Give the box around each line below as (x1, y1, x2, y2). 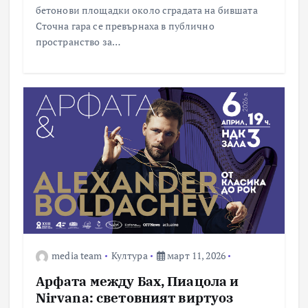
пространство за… (35, 35, 120, 49)
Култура (111, 248, 148, 262)
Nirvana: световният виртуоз (35, 288, 234, 306)
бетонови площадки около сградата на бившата (35, 3, 258, 17)
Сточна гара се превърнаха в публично (35, 19, 214, 33)
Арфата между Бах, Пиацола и (35, 272, 239, 289)
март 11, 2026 (165, 248, 226, 262)
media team (52, 248, 102, 262)
